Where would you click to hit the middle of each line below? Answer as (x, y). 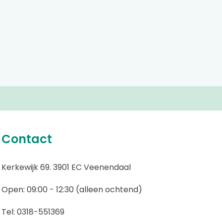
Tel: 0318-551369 (33, 212)
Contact (27, 139)
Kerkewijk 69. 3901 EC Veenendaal (66, 167)
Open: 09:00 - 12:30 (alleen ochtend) (72, 190)
